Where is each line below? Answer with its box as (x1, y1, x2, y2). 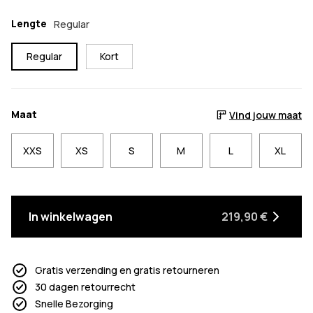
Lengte (11, 17, 47, 30)
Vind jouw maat (229, 108, 302, 122)
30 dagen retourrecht (35, 280, 136, 294)
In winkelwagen (29, 208, 112, 224)
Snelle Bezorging (35, 297, 113, 311)
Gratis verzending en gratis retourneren (35, 263, 219, 277)
